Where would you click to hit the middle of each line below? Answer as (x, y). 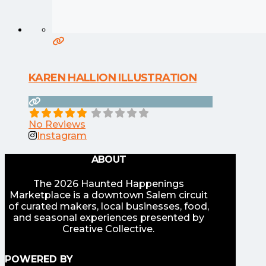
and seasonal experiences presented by (108, 217)
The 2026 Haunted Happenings (108, 183)
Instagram (62, 136)
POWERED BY (39, 259)
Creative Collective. (109, 229)
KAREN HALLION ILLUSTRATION (113, 78)
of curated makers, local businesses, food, (108, 206)
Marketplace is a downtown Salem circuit (108, 195)
